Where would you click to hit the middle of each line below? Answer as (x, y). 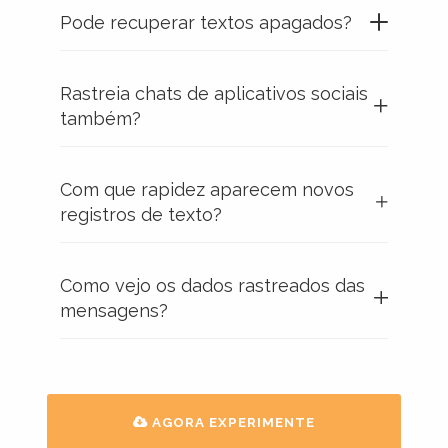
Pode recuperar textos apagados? (206, 22)
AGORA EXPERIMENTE (231, 421)
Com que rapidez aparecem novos (207, 189)
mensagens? (114, 310)
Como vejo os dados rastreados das (212, 285)
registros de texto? (141, 214)
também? (100, 118)
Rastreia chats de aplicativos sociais (214, 93)
